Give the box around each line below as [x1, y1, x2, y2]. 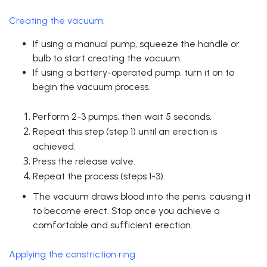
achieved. [33, 141, 76, 153]
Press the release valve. [33, 156, 135, 167]
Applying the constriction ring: [9, 249, 137, 260]
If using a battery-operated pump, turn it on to [33, 67, 234, 79]
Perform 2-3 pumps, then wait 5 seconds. [33, 111, 212, 123]
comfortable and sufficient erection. [33, 219, 193, 231]
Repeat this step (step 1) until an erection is [33, 126, 217, 138]
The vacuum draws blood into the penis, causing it [33, 191, 251, 203]
